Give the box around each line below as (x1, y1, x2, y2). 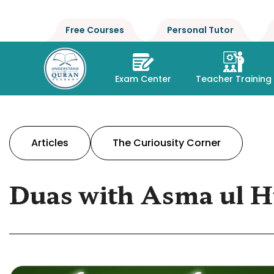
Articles (31, 135, 68, 150)
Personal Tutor (167, 24, 234, 36)
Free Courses (65, 24, 124, 36)
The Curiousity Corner (113, 135, 221, 150)
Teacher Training (196, 72, 272, 85)
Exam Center (115, 72, 172, 85)
